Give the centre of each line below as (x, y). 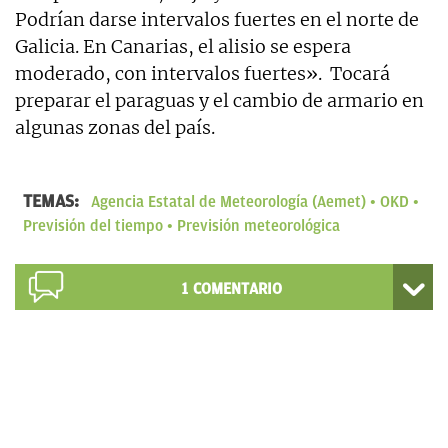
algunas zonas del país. (115, 127)
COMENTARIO (237, 288)
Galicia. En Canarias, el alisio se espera (183, 46)
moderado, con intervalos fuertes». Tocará (202, 73)
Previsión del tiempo (93, 225)
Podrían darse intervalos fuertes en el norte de (217, 19)
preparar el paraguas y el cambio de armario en (219, 100)
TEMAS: (53, 200)
